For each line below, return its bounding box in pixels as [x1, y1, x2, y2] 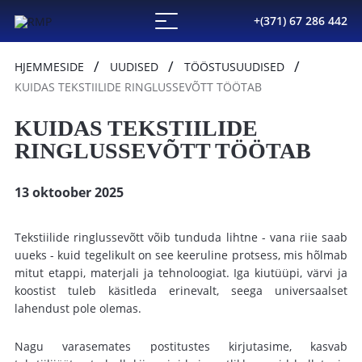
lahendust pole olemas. [15, 301, 141, 316]
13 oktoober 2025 [15, 183, 124, 201]
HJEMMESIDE [15, 59, 84, 74]
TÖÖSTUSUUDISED [184, 59, 284, 74]
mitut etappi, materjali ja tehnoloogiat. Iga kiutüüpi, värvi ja [15, 265, 347, 280]
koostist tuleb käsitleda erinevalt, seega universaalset [15, 283, 347, 298]
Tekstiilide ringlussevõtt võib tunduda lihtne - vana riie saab [15, 229, 347, 245]
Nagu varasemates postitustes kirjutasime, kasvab [15, 339, 347, 354]
